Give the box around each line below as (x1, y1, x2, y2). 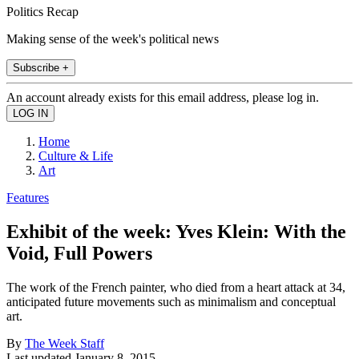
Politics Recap (6, 4, 79, 18)
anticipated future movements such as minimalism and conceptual (6, 294, 336, 309)
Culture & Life (38, 148, 113, 163)
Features (6, 190, 49, 204)
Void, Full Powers (6, 242, 152, 264)
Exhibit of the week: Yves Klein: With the (6, 220, 346, 242)
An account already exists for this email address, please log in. (6, 90, 319, 104)
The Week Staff (25, 336, 104, 350)
